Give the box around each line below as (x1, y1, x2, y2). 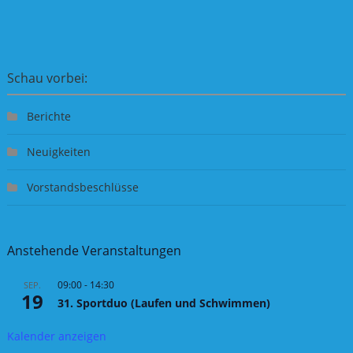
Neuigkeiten (26, 144, 91, 159)
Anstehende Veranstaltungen (6, 242, 181, 259)
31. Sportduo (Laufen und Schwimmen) (57, 295, 270, 310)
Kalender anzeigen (6, 329, 106, 344)
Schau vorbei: (6, 69, 87, 87)
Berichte (26, 109, 71, 124)
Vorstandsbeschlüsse (26, 180, 139, 195)
